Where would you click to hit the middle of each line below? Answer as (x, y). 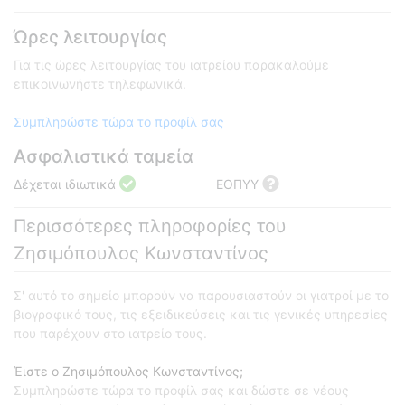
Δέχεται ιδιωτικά (66, 184)
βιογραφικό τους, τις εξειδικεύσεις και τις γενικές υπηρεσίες (201, 315)
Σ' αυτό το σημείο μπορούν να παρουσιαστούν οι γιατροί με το (201, 296)
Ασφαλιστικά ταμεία (104, 157)
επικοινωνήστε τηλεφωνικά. (100, 84)
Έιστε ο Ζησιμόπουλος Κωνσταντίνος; (128, 372)
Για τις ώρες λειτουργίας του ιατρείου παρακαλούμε (171, 65)
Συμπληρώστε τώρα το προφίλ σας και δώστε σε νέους (181, 391)
